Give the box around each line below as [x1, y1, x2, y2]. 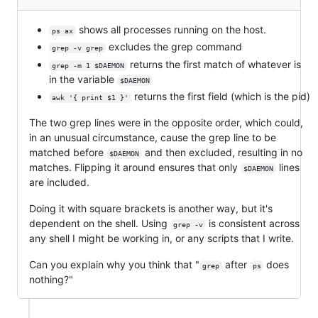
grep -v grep [51, 44, 103, 53]
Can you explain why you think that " [29, 258, 199, 271]
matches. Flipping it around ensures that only [29, 161, 241, 174]
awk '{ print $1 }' [51, 94, 128, 102]
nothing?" [29, 273, 73, 286]
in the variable [49, 72, 117, 85]
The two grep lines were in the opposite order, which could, [29, 116, 303, 129]
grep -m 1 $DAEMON [51, 61, 124, 70]
